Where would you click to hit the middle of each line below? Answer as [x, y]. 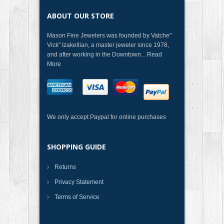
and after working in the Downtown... [97, 54]
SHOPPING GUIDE [76, 146]
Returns [65, 167]
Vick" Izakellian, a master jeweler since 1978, [108, 45]
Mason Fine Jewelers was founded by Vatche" [109, 35]
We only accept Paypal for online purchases [106, 117]
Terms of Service [77, 197]
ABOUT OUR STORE [80, 15]
